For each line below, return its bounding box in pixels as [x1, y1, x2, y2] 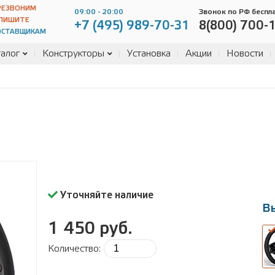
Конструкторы [42, 49, 104, 58]
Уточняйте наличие [58, 190, 153, 200]
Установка [127, 49, 171, 58]
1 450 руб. [48, 221, 133, 237]
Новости [227, 49, 263, 58]
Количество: [48, 244, 101, 254]
